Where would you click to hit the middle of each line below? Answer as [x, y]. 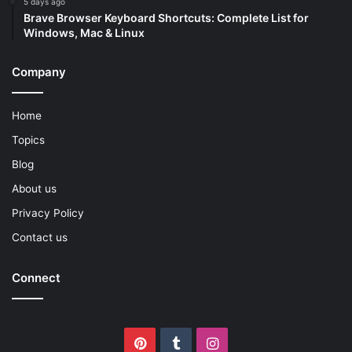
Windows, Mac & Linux [84, 33]
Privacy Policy [48, 213]
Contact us [40, 238]
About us [34, 189]
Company [39, 72]
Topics [28, 140]
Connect [36, 278]
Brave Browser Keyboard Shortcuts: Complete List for [166, 18]
